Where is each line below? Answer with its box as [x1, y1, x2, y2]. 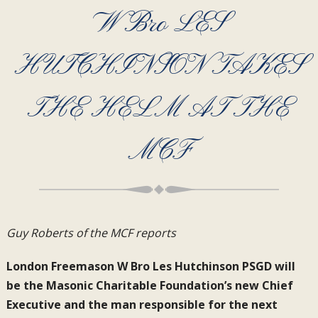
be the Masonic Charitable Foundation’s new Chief [6, 278, 293, 293]
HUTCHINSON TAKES [14, 49, 303, 84]
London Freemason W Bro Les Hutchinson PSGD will [6, 258, 295, 274]
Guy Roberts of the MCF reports [6, 225, 176, 241]
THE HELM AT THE [27, 92, 290, 127]
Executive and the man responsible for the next [6, 297, 278, 312]
